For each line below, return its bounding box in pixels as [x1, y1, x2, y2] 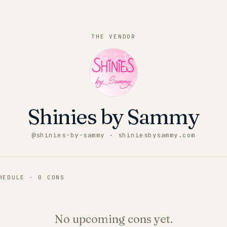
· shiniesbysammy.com [104, 131, 196, 139]
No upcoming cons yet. [54, 212, 173, 226]
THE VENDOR [91, 33, 136, 40]
